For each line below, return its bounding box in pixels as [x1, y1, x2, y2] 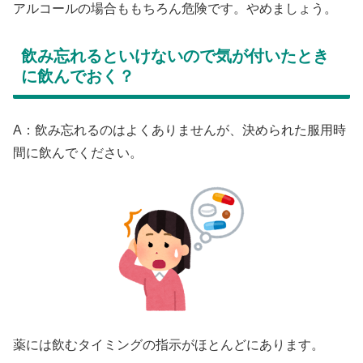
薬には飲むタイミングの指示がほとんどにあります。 [13, 338, 324, 352]
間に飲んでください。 [13, 146, 143, 160]
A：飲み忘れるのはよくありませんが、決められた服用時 [13, 123, 346, 138]
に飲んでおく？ [21, 67, 135, 86]
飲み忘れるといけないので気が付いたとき [21, 47, 329, 66]
